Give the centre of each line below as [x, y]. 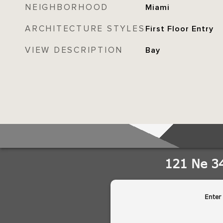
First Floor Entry [179, 29]
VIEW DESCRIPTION [74, 50]
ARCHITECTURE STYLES [85, 29]
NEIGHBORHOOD [67, 7]
